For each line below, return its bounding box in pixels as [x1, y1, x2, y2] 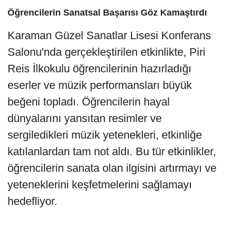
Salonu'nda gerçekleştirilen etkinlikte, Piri [8, 45, 205, 58]
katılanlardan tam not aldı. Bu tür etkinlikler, [8, 145, 216, 158]
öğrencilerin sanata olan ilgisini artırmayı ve [8, 161, 216, 174]
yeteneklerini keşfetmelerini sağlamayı [8, 178, 192, 191]
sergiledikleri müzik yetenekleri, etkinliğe [8, 128, 202, 141]
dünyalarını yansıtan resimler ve [8, 111, 162, 125]
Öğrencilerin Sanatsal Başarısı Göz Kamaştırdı [8, 7, 207, 18]
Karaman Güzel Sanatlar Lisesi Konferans [8, 29, 211, 42]
